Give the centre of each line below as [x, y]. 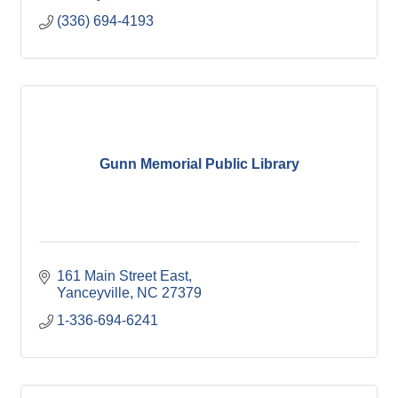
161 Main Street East [123, 276]
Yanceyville [93, 293]
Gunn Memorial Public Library [199, 163]
